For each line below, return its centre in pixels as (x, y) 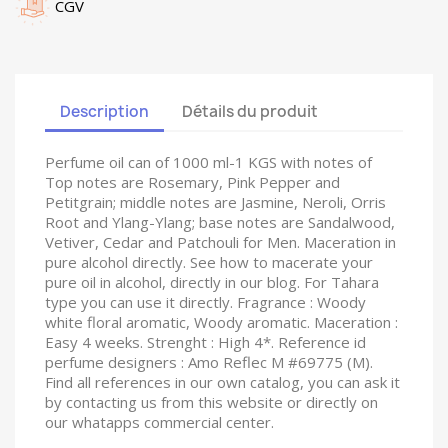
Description (104, 111)
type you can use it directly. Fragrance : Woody (205, 302)
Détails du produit (250, 111)
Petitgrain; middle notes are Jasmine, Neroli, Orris (215, 202)
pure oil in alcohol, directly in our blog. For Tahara (212, 282)
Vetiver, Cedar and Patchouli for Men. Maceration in (220, 242)
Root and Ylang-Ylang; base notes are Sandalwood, (220, 222)
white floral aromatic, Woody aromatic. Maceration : (221, 322)
